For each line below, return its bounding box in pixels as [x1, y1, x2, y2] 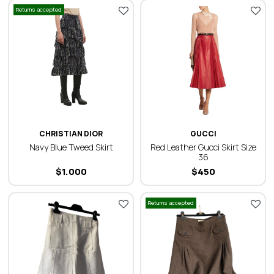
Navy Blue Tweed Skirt [29, 141, 113, 153]
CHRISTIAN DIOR [39, 128, 103, 139]
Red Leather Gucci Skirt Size [150, 141, 256, 153]
